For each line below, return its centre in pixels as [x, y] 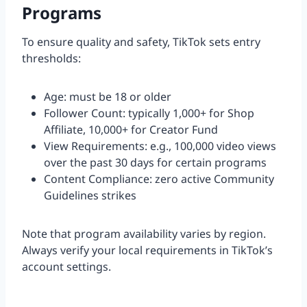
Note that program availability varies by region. [144, 234]
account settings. [66, 267]
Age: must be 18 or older [108, 97]
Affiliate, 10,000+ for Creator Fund [131, 130]
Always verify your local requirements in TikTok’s [147, 250]
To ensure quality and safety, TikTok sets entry [141, 42]
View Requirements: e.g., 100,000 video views [160, 146]
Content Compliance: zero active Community [159, 179]
